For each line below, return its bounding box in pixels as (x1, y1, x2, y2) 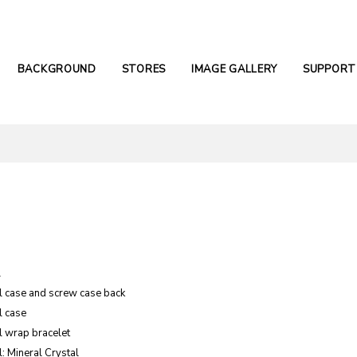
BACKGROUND (17, 62, 96, 76)
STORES (121, 62, 166, 76)
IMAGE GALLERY (190, 62, 278, 76)
